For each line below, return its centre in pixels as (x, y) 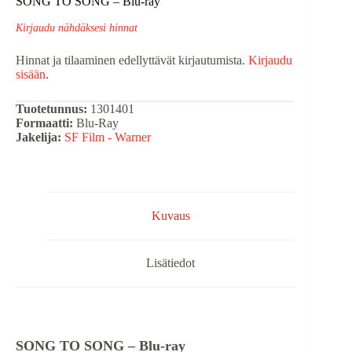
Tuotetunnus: (51, 108)
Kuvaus (170, 215)
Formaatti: (44, 123)
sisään (31, 74)
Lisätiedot (171, 263)
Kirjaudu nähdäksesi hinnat (77, 27)
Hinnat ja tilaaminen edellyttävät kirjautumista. (132, 60)
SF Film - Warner (108, 137)
